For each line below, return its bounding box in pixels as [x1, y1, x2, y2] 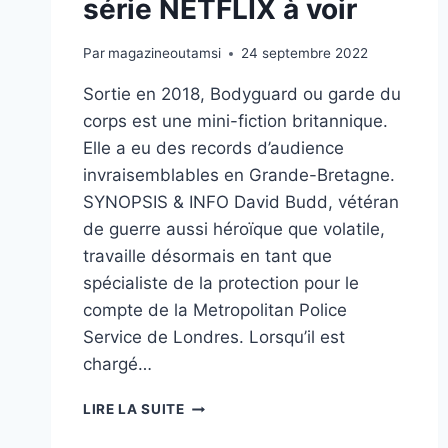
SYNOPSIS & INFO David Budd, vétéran [83, 192, 399, 213]
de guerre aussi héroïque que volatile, [83, 219, 385, 240]
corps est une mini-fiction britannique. [83, 111, 388, 132]
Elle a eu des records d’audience [83, 138, 344, 159]
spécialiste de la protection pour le [83, 273, 359, 294]
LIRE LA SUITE [83, 401, 185, 418]
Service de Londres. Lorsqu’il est [83, 327, 345, 348]
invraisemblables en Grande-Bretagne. [83, 165, 395, 186]
